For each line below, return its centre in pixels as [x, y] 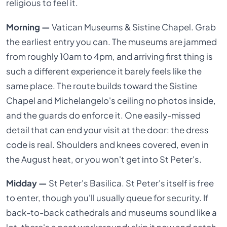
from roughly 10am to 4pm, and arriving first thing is [110, 56]
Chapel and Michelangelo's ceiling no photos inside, [111, 100]
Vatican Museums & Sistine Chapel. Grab [133, 27]
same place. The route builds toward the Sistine [102, 86]
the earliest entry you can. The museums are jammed [112, 42]
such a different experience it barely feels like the [104, 71]
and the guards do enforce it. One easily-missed [104, 115]
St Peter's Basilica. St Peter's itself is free [131, 183]
